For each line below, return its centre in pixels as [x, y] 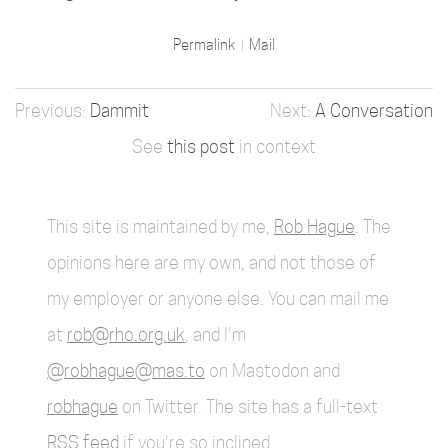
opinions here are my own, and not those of [211, 262]
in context [275, 146]
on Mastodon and [272, 370]
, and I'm [215, 334]
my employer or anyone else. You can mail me [218, 298]
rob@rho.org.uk [126, 334]
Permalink [205, 44]
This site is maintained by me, [160, 226]
